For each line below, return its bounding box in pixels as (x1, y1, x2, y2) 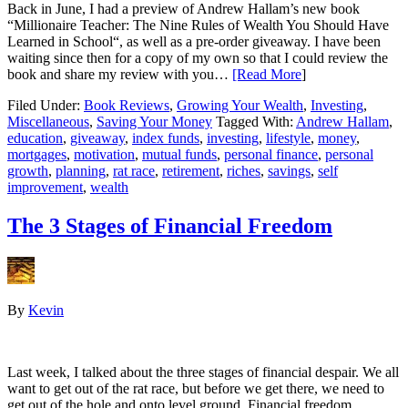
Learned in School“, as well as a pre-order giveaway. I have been (7, 34, 381, 50)
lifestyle (266, 130, 311, 147)
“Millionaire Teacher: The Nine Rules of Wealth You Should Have (7, 17, 389, 34)
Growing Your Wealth (177, 97, 303, 114)
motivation (74, 147, 135, 163)
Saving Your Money (97, 114, 212, 130)
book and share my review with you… (7, 66, 232, 83)
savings (268, 163, 311, 179)
